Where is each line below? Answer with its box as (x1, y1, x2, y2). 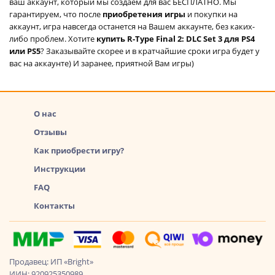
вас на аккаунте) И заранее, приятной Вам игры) (9, 57, 194, 69)
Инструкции (34, 163, 85, 174)
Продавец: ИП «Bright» (9, 255, 93, 267)
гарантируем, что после (9, 8, 103, 20)
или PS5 (9, 45, 41, 56)
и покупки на (187, 8, 238, 20)
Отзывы (34, 126, 67, 137)
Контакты (34, 199, 75, 211)
